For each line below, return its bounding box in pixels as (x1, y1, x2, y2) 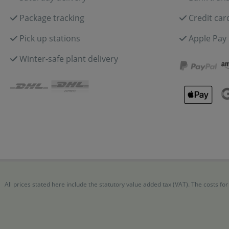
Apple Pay (189, 33, 226, 44)
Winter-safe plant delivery (19, 53, 118, 64)
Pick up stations (19, 33, 80, 44)
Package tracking (19, 12, 84, 24)
